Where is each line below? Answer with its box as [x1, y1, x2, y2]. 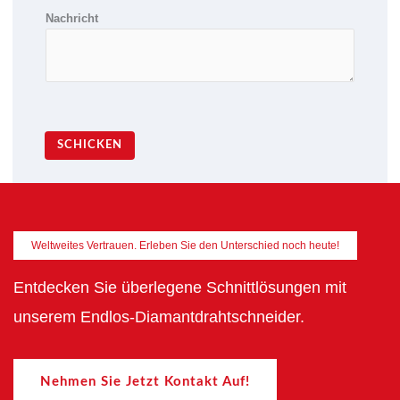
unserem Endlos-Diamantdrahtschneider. [13, 307, 304, 326]
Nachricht [46, 12, 98, 26]
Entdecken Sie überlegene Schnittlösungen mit [13, 278, 346, 296]
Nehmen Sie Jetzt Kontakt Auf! [40, 374, 250, 388]
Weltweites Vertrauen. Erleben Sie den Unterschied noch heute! [31, 238, 339, 252]
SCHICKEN [57, 139, 122, 152]
